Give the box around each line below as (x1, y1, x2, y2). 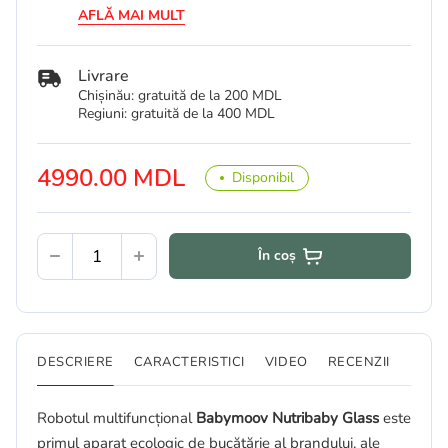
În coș (257, 245, 296, 265)
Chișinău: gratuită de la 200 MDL (78, 85, 282, 105)
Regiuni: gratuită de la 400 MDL (78, 103, 275, 123)
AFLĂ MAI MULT (78, 5, 185, 25)
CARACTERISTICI (133, 352, 245, 371)
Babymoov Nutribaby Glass (196, 407, 379, 428)
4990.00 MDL (37, 161, 185, 194)
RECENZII (327, 352, 390, 371)
